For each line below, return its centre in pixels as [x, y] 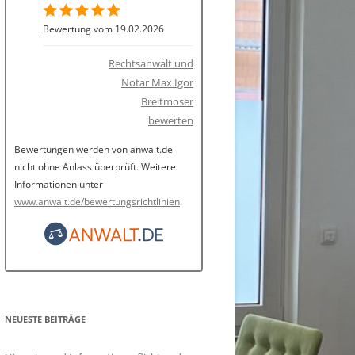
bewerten [171, 120]
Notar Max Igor [157, 82]
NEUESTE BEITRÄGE [45, 319]
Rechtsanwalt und [151, 63]
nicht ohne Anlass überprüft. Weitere [95, 167]
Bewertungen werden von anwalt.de [94, 149]
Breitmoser [167, 101]
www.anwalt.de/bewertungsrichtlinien [97, 202]
